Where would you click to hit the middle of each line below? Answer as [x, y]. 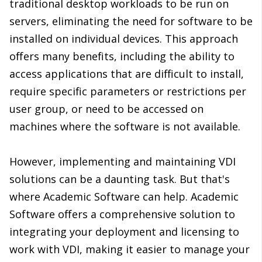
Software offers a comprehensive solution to [122, 214]
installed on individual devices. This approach [124, 39]
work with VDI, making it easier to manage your [130, 249]
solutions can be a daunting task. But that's [120, 179]
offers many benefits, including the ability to [122, 56]
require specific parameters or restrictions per [128, 92]
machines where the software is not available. [125, 127]
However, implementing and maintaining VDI [123, 162]
